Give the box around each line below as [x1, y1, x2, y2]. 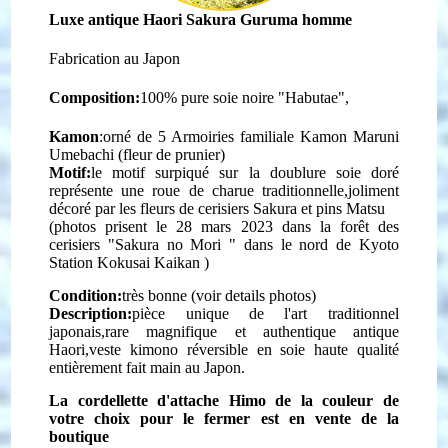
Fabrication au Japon [49, 49, 181, 67]
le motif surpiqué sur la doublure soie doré [91, 163, 399, 181]
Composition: [49, 88, 141, 106]
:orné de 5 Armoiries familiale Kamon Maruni [99, 127, 399, 145]
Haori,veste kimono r [49, 340, 192, 358]
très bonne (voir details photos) [122, 286, 317, 304]
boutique [49, 427, 110, 445]
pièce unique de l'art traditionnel [132, 304, 399, 322]
